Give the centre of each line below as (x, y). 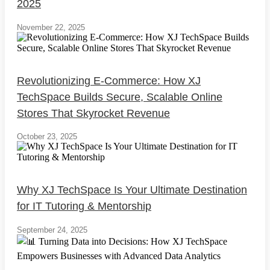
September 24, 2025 (52, 230)
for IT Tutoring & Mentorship (84, 206)
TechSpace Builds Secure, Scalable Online (120, 97)
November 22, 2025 (51, 27)
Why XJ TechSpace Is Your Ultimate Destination (132, 190)
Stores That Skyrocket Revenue (93, 113)
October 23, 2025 (47, 137)
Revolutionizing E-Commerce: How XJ (109, 80)
